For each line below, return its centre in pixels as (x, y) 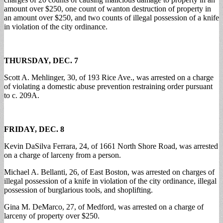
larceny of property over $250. (52, 216)
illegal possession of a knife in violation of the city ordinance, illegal (110, 181)
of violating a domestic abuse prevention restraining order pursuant (108, 86)
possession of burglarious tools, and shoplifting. (78, 190)
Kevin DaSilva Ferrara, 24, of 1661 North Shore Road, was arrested (111, 146)
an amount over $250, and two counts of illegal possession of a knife (111, 17)
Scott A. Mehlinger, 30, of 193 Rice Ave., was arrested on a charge (109, 77)
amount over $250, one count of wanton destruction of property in (108, 8)
